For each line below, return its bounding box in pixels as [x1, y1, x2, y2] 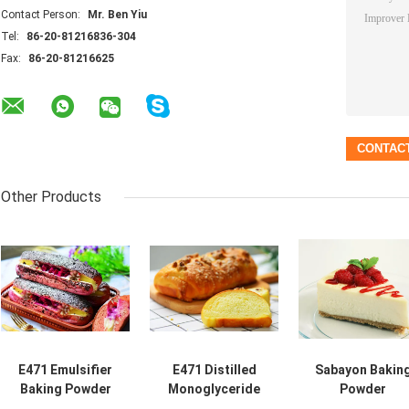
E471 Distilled [172, 362, 257, 378]
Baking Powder [19, 382, 111, 397]
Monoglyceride [168, 382, 260, 397]
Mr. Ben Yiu [88, 8, 147, 22]
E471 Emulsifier [18, 362, 112, 378]
